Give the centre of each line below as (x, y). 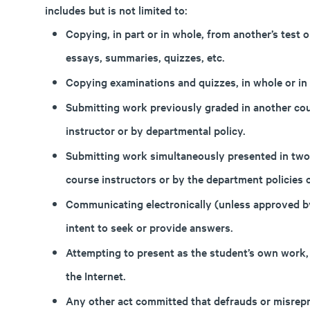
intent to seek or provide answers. (149, 227)
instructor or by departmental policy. (155, 130)
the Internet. (95, 275)
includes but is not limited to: (116, 10)
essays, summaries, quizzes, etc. (145, 57)
